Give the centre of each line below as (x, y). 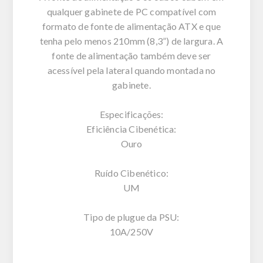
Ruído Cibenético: (131, 173)
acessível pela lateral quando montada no (131, 70)
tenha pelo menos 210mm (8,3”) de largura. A (131, 41)
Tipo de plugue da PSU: (131, 217)
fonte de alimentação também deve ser (131, 55)
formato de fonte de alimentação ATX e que (131, 26)
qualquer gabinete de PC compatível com (131, 11)
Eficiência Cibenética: (131, 129)
